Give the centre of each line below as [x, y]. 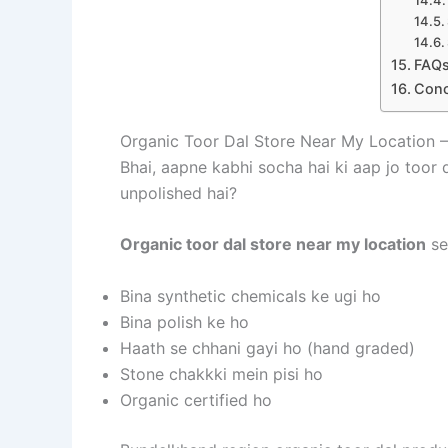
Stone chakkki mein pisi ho [221, 373]
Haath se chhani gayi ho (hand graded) [267, 347]
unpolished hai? [178, 192]
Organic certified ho [196, 399]
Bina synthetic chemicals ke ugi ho [250, 295]
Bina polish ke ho [184, 321]
